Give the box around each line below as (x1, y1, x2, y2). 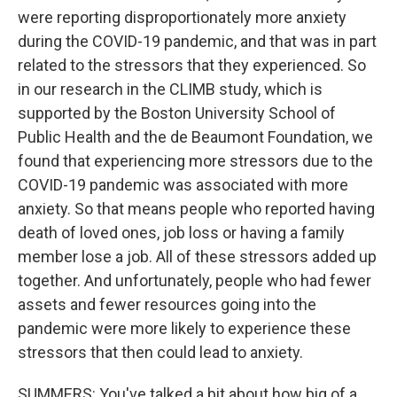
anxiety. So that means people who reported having (18, 199, 375, 218)
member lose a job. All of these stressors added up (18, 247, 377, 266)
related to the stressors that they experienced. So (18, 56, 366, 74)
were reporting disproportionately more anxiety (18, 8, 346, 27)
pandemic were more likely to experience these (18, 319, 351, 338)
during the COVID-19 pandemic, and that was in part (18, 32, 377, 51)
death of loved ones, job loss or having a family (18, 223, 345, 242)
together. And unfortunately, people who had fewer (18, 271, 371, 290)
